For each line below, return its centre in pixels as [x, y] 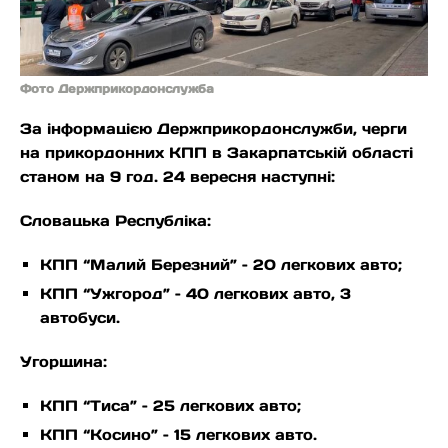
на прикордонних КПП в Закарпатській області [216, 153]
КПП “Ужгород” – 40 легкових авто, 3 [195, 294]
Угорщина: [63, 362]
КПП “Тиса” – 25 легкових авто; [170, 406]
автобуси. [80, 318]
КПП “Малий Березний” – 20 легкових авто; [221, 265]
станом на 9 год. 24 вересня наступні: [177, 177]
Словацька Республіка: [115, 221]
